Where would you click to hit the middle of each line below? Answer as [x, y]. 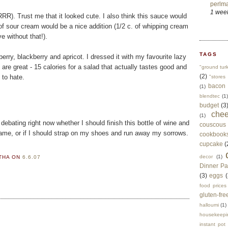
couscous [213, 125]
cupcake [211, 144]
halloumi [209, 205]
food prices [213, 186]
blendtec [210, 96]
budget [209, 105]
